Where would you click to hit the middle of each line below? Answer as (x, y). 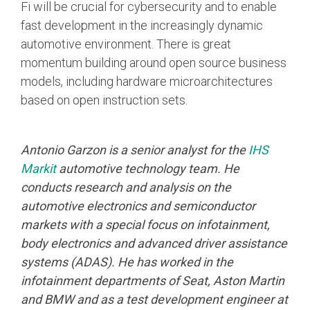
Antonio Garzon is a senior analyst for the (135, 149)
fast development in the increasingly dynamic (142, 25)
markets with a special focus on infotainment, (145, 224)
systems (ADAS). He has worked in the (127, 262)
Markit (38, 168)
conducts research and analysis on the (126, 187)
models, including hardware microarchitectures (147, 81)
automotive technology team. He (148, 168)
